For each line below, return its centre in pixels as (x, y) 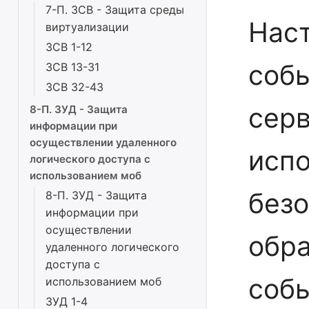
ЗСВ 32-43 (74, 87)
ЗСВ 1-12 (69, 47)
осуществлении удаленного (103, 142)
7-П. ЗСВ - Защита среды (115, 10)
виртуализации (87, 27)
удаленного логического (112, 247)
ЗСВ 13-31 (72, 67)
